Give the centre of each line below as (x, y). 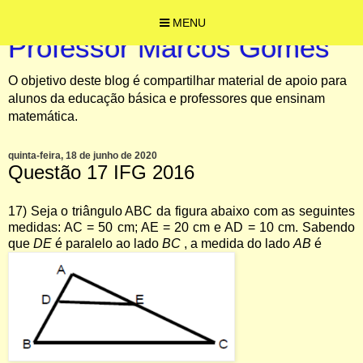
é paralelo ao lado (109, 243)
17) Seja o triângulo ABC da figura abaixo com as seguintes (181, 211)
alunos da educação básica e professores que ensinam (167, 98)
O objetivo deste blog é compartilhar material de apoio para (177, 81)
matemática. (43, 116)
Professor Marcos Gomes (169, 48)
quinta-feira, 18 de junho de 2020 (83, 156)
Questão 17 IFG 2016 (101, 172)
